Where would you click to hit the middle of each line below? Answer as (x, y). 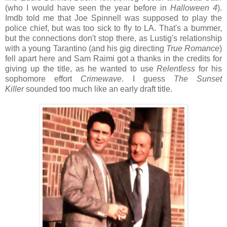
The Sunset (198, 79)
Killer (14, 89)
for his (209, 68)
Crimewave (101, 79)
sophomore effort (43, 79)
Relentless (176, 68)
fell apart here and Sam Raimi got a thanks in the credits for (113, 58)
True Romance (193, 48)
